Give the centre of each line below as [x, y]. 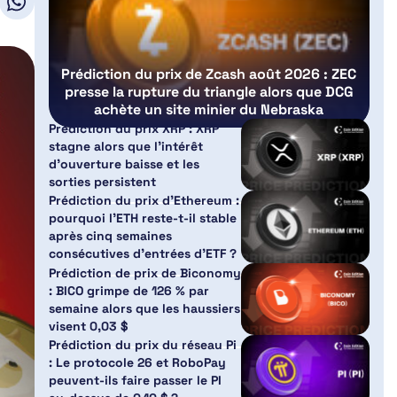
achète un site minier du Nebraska [209, 109]
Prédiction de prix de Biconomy [144, 272]
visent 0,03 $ [88, 326]
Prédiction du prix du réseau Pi [142, 345]
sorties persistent [102, 181]
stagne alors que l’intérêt [125, 146]
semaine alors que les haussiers [144, 308]
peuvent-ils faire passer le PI [135, 381]
